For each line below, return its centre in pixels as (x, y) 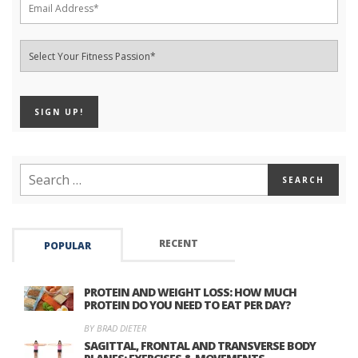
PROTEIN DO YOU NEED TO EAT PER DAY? (187, 305)
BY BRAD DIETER (115, 328)
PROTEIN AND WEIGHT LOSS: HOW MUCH (190, 292)
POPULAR (68, 246)
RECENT (179, 244)
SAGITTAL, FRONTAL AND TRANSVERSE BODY (200, 346)
